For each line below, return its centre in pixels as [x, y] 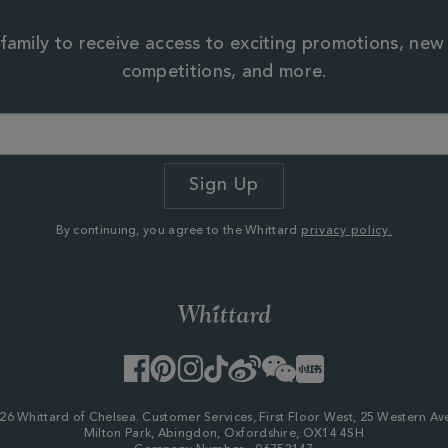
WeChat [303, 364]
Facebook [167, 364]
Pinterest [190, 364]
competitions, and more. [224, 73]
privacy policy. [346, 231]
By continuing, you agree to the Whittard [178, 231]
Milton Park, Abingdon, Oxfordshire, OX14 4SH [224, 434]
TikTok [250, 364]
